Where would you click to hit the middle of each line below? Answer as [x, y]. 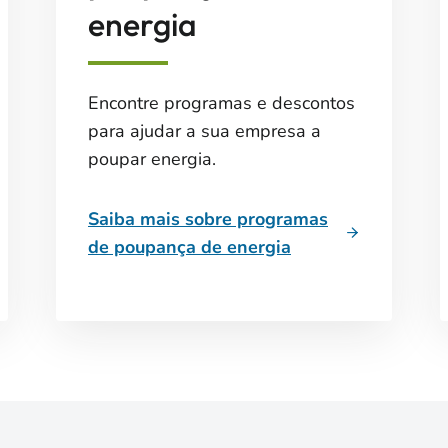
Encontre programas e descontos [221, 103]
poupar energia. [152, 159]
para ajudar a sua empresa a [204, 131]
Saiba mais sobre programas [208, 219]
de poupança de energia [189, 247]
